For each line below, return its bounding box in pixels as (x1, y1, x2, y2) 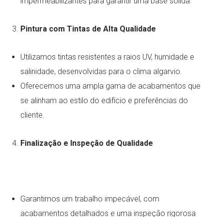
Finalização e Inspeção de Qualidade (20, 138, 154, 148)
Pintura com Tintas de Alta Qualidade (20, 24, 156, 33)
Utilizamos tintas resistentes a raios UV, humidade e (20, 52, 195, 62)
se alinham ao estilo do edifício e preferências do (20, 95, 188, 105)
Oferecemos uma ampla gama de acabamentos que (20, 81, 201, 91)
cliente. (20, 110, 45, 120)
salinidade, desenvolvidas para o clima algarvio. (20, 66, 183, 76)
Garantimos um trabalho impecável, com (20, 194, 160, 203)
